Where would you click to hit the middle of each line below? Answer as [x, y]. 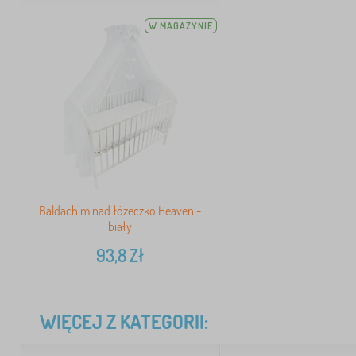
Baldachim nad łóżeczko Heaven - [120, 210]
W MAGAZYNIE [181, 26]
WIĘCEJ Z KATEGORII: [124, 321]
